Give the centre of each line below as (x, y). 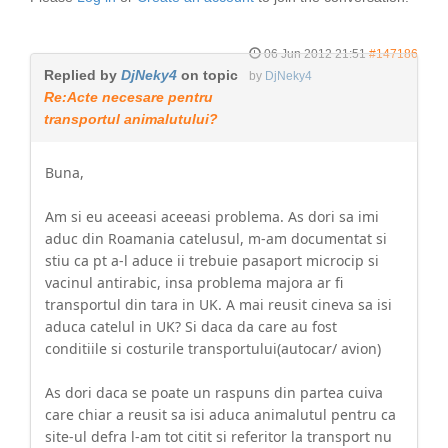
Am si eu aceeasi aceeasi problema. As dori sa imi (212, 216)
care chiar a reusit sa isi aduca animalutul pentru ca (220, 414)
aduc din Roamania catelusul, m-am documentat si (216, 238)
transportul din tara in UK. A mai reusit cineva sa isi (218, 304)
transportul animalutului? (131, 119)
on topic (207, 75)
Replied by (82, 75)
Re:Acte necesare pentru (128, 97)
